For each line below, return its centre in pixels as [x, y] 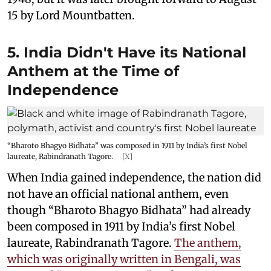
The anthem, [208, 243]
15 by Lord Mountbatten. [71, 15]
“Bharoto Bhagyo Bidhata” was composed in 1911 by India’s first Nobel [127, 145]
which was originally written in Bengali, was [124, 259]
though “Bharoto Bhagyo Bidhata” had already [129, 210]
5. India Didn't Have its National [127, 52]
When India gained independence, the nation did [134, 178]
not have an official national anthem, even [118, 194]
